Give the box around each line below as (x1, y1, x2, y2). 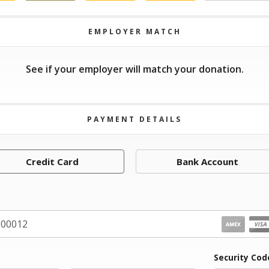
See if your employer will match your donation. (25, 62, 244, 76)
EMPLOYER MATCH (88, 26, 181, 37)
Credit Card (26, 156, 79, 168)
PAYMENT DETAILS (87, 114, 182, 124)
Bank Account (177, 156, 239, 168)
